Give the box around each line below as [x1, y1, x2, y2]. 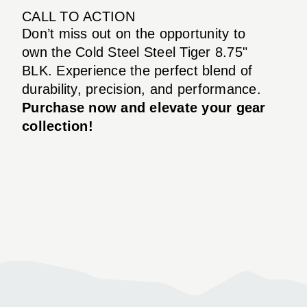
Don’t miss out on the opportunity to [22, 25, 245, 41]
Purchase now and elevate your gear [22, 99, 266, 115]
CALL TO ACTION [22, 8, 136, 24]
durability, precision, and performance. [22, 81, 261, 97]
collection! [22, 118, 93, 134]
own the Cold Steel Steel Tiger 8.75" [22, 44, 247, 60]
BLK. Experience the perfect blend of [22, 62, 252, 78]
